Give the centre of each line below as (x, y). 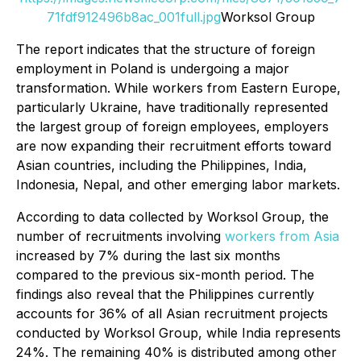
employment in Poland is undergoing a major (153, 69)
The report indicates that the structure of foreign (166, 50)
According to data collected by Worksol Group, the (172, 217)
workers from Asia (282, 237)
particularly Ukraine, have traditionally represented (172, 108)
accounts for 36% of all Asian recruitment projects (172, 314)
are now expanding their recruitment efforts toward (174, 146)
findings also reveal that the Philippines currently (165, 295)
